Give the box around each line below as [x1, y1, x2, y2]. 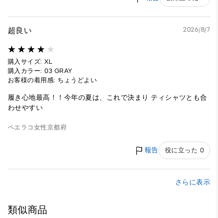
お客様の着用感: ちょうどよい [8, 76, 97, 84]
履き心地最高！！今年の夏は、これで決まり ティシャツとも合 [8, 93, 207, 102]
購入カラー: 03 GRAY [8, 67, 73, 74]
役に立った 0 [164, 146, 204, 154]
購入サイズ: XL [8, 57, 53, 65]
